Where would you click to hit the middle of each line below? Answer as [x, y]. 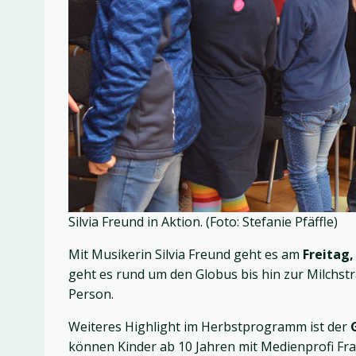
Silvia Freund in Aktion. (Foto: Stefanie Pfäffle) [203, 222]
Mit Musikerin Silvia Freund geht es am [186, 255]
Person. [91, 294]
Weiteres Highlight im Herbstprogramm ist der [209, 327]
